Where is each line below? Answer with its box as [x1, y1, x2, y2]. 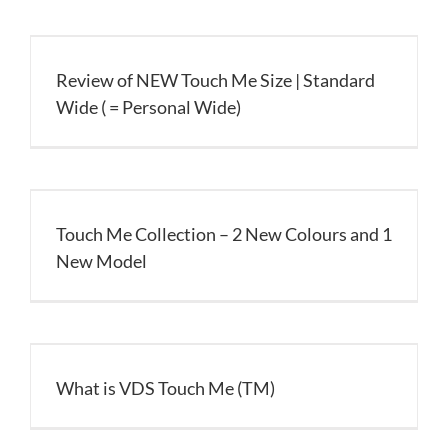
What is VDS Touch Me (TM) [56, 377, 275, 399]
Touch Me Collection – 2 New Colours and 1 [56, 223, 392, 245]
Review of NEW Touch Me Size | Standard [56, 69, 375, 91]
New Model [56, 250, 147, 272]
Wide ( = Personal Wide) [56, 96, 241, 118]
